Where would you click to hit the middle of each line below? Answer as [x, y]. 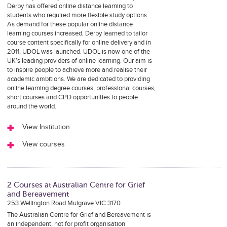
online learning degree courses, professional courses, [81, 88]
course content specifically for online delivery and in [79, 43]
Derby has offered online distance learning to [70, 6]
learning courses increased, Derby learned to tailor [77, 33]
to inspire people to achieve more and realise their [77, 70]
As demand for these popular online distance [70, 24]
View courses [43, 144]
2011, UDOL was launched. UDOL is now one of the [78, 52]
